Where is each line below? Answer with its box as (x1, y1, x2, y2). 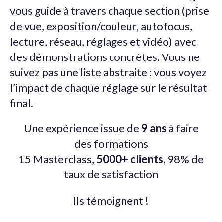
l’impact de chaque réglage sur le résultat (10, 80, 207, 94)
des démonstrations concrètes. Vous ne (10, 50, 200, 63)
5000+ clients (96, 152, 163, 166)
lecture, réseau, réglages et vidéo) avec (10, 34, 196, 48)
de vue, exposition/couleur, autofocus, (10, 19, 192, 33)
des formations (74, 136, 148, 150)
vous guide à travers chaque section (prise (10, 3, 209, 17)
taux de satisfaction (64, 167, 158, 181)
